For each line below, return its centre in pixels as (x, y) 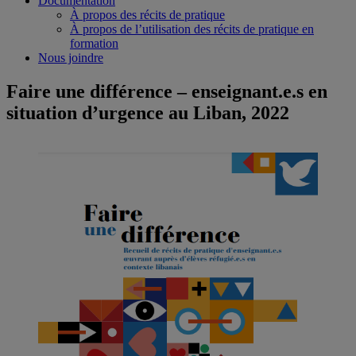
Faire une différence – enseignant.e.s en (167, 91)
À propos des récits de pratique (147, 15)
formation (94, 43)
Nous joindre (71, 58)
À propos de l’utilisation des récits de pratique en (192, 29)
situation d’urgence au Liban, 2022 (148, 112)
